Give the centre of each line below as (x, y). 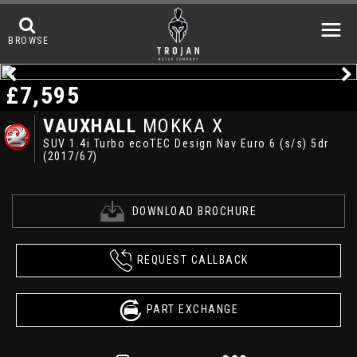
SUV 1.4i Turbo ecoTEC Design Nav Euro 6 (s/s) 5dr (186, 143)
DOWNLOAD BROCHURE (194, 211)
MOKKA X (180, 126)
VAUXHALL (90, 126)
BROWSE (28, 41)
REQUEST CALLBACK (192, 259)
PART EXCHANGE (192, 309)
